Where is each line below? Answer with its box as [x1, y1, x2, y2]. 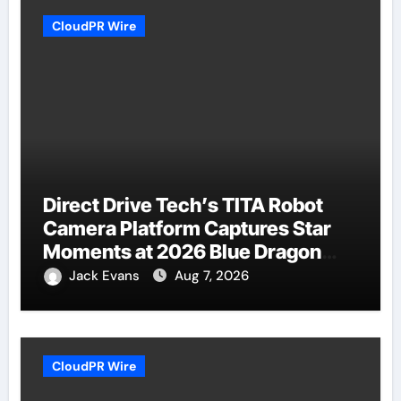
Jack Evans [68, 266, 143, 285]
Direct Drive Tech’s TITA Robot [42, 192, 323, 217]
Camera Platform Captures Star [42, 216, 331, 240]
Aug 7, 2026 [174, 266, 249, 285]
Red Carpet [42, 262, 146, 286]
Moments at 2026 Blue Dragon [42, 239, 321, 263]
